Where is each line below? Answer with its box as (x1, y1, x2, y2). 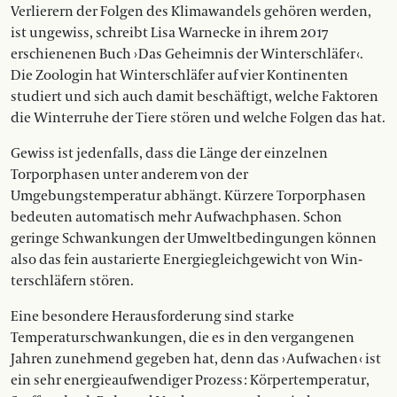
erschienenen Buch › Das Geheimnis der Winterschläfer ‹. (11, 45, 363, 64)
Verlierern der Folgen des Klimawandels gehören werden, (11, 3, 371, 21)
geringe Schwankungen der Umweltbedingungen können (11, 230, 377, 248)
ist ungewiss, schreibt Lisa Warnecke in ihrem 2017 (11, 24, 328, 43)
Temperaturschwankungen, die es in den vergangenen (11, 329, 354, 347)
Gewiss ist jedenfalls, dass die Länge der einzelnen (11, 144, 328, 163)
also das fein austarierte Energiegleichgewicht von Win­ (11, 251, 362, 269)
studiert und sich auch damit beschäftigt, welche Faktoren (11, 88, 378, 106)
